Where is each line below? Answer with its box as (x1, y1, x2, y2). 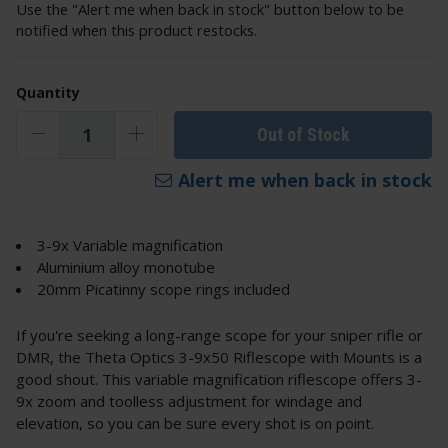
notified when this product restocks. (16, 20, 257, 41)
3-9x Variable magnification (37, 235, 223, 256)
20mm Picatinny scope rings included (37, 279, 290, 300)
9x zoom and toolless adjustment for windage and (16, 391, 362, 412)
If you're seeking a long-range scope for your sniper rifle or (16, 325, 423, 346)
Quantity (16, 83, 80, 103)
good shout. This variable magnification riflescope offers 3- (16, 369, 422, 390)
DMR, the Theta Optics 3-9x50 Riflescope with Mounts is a (16, 347, 422, 368)
